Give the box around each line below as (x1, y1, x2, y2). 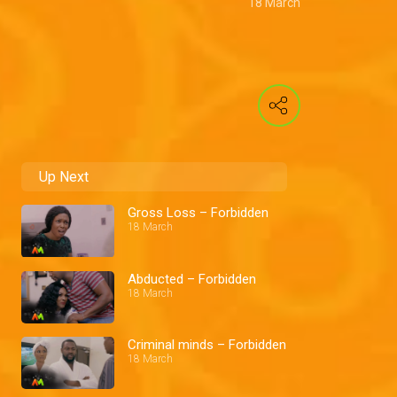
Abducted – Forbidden (128, 270, 256, 287)
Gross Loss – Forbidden (128, 205, 269, 222)
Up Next (39, 168, 89, 186)
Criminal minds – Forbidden (128, 337, 286, 354)
